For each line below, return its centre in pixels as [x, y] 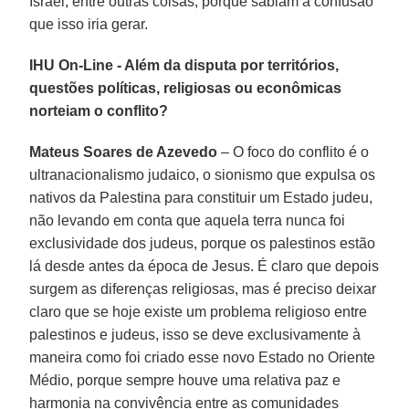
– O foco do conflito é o [294, 152]
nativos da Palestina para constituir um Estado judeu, [201, 197]
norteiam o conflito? [99, 110]
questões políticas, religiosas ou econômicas [186, 88]
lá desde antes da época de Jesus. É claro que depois [204, 266]
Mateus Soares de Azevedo [124, 152]
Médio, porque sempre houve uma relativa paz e [185, 380]
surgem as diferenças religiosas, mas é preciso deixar [203, 288]
